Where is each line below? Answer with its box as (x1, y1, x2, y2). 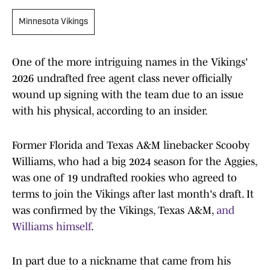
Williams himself (12, 221, 91, 233)
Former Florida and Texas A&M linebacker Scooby (12, 139, 250, 152)
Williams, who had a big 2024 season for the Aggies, (12, 155, 257, 168)
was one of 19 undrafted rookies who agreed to (12, 172, 237, 184)
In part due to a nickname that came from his (12, 255, 231, 268)
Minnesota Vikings (19, 17, 88, 27)
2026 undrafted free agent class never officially (12, 72, 232, 85)
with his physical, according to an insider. (12, 105, 208, 118)
